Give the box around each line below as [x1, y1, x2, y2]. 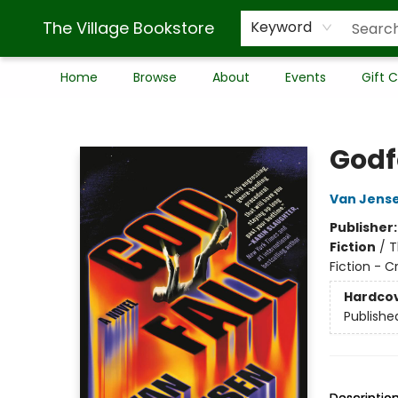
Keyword [251, 17, 312, 37]
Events [285, 68, 326, 86]
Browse [133, 68, 177, 86]
